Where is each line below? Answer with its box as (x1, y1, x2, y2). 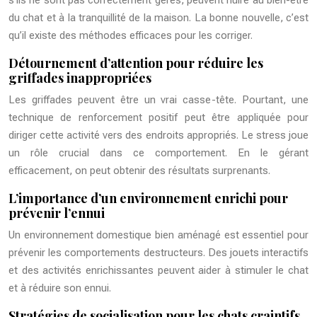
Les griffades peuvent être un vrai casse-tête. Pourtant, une (8, 93, 309, 107)
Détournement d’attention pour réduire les (8, 54, 263, 72)
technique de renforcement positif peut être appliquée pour (8, 111, 309, 125)
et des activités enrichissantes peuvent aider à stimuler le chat (8, 264, 309, 277)
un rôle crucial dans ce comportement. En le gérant (8, 146, 309, 160)
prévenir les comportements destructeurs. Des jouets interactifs (8, 246, 309, 260)
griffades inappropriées (8, 69, 151, 87)
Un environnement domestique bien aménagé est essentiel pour (8, 229, 309, 242)
